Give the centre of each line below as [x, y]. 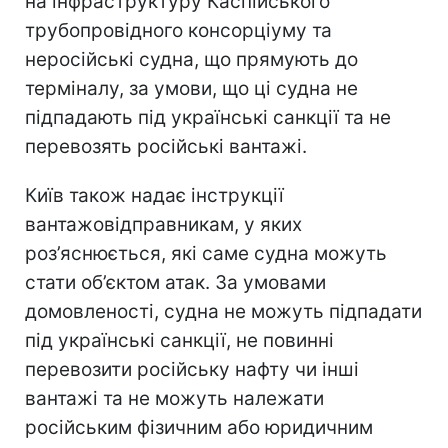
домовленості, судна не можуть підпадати [223, 312]
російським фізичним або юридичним [199, 428]
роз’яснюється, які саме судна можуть [206, 254]
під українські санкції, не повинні [179, 341]
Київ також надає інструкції [154, 196]
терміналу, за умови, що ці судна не [191, 89]
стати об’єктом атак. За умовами [175, 283]
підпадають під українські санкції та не [208, 118]
